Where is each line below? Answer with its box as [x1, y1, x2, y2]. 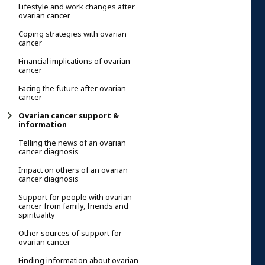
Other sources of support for [18, 227, 122, 239]
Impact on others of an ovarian [18, 164, 128, 176]
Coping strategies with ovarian [18, 28, 127, 40]
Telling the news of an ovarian [18, 137, 126, 148]
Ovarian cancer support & [18, 109, 119, 121]
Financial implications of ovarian [18, 55, 130, 67]
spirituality [18, 209, 55, 221]
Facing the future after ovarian [18, 82, 126, 94]
